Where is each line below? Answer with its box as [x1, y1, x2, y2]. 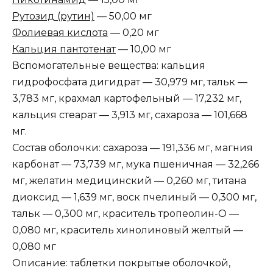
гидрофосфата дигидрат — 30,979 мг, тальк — [12, 76, 247, 88]
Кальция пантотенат [12, 43, 116, 55]
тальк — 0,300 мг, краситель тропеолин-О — [12, 207, 239, 219]
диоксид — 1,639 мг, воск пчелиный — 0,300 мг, [12, 191, 257, 203]
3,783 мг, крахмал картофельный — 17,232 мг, [12, 92, 241, 104]
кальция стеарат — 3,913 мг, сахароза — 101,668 [12, 108, 247, 121]
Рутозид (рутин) [12, 10, 94, 22]
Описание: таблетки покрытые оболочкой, [12, 257, 230, 269]
